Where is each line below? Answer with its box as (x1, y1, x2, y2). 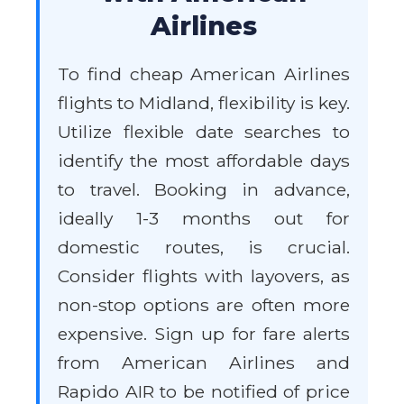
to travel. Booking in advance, (58, 179, 350, 201)
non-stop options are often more (58, 294, 350, 317)
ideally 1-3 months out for (58, 207, 350, 230)
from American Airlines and (58, 352, 350, 374)
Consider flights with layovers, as (58, 265, 350, 288)
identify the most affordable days (58, 150, 350, 172)
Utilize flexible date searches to (58, 121, 350, 143)
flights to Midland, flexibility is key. (58, 92, 350, 115)
